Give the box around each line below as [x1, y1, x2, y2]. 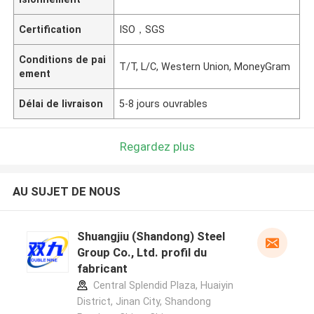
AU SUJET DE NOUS [12, 184, 121, 199]
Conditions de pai [19, 53, 107, 65]
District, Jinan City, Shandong [76, 296, 211, 308]
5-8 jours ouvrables [119, 97, 208, 109]
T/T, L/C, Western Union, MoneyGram [119, 60, 291, 72]
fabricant [76, 261, 128, 276]
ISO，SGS [119, 23, 165, 35]
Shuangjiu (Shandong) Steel [76, 229, 225, 244]
